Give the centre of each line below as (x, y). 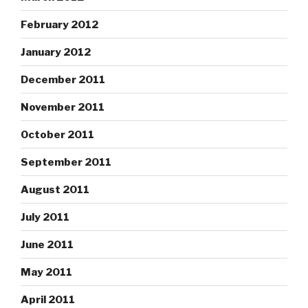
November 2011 (63, 107)
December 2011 (63, 79)
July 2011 (45, 217)
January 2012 (56, 52)
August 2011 (55, 189)
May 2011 (46, 272)
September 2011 (66, 162)
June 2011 (47, 244)
